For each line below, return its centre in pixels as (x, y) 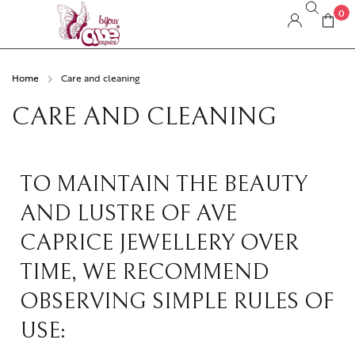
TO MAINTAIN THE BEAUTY (164, 184)
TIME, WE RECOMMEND (145, 272)
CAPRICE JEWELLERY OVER (159, 242)
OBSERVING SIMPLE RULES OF (177, 301)
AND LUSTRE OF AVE (128, 213)
